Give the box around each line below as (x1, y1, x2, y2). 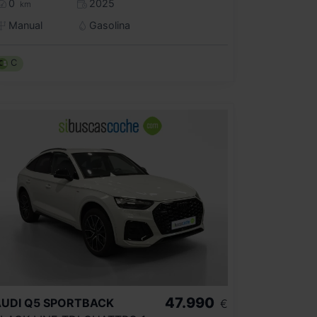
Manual (5, 18, 42, 31)
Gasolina (86, 18, 130, 31)
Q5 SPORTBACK (24, 296, 114, 311)
